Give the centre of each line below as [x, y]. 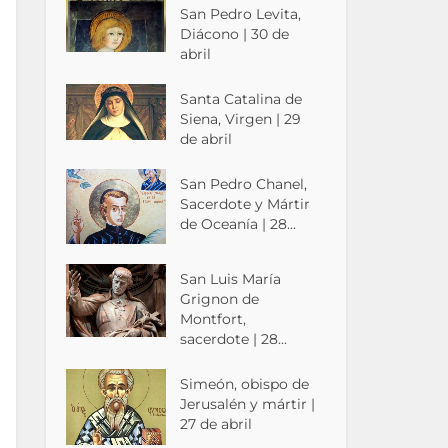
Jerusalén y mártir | [248, 404]
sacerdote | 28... [234, 339]
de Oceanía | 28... [238, 224]
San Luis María [231, 279]
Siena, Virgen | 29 [241, 119]
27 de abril [216, 424]
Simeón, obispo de [245, 384]
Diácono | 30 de [235, 34]
